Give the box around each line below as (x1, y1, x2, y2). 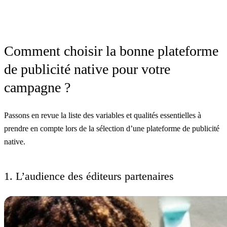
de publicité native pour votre (4, 61, 170, 77)
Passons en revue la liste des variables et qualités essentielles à (4, 110, 201, 120)
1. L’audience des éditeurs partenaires (4, 169, 174, 182)
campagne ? (4, 79, 70, 95)
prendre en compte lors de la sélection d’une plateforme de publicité (4, 124, 219, 133)
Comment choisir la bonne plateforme (4, 43, 218, 59)
